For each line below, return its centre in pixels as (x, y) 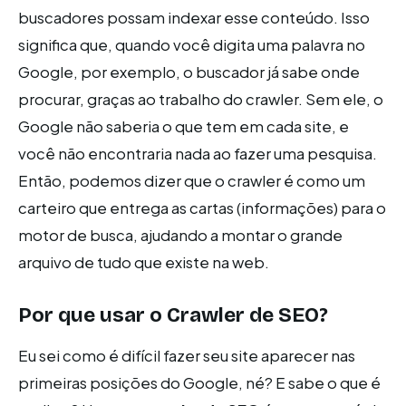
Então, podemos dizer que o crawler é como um (192, 180)
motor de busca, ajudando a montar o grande (180, 235)
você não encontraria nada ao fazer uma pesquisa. (198, 153)
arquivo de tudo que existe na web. (144, 262)
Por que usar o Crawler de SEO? (173, 314)
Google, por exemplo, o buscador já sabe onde (189, 72)
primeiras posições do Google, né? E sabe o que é (199, 382)
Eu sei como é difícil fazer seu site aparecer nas (187, 355)
